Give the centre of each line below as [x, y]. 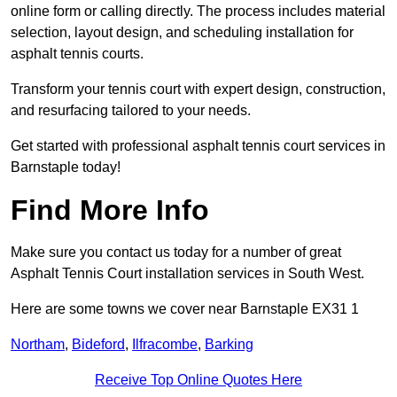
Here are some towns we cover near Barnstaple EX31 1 [185, 309]
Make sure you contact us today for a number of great [176, 253]
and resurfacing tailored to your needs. [131, 111]
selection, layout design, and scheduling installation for [182, 33]
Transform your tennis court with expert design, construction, [198, 90]
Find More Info [110, 210]
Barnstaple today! [67, 167]
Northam [38, 345]
